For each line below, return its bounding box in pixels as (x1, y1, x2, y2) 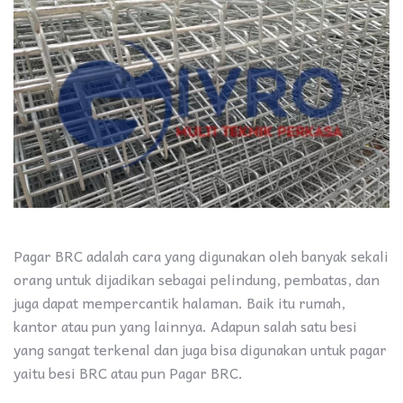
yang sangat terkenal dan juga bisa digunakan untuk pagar (13, 337, 387, 362)
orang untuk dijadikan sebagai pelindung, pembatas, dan (13, 267, 380, 291)
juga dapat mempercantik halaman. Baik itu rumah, (13, 291, 345, 315)
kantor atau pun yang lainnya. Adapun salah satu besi (13, 314, 357, 338)
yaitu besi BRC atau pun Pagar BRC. (13, 361, 243, 385)
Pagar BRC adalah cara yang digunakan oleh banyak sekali (13, 244, 389, 268)
